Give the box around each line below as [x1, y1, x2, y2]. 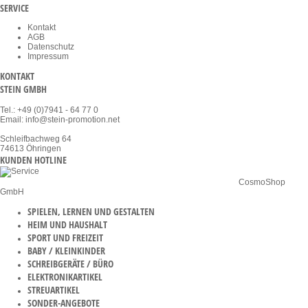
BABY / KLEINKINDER [27, 243, 105, 257]
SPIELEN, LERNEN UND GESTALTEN [27, 204, 155, 218]
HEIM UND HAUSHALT [27, 217, 107, 231]
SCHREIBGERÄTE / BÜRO [27, 256, 113, 270]
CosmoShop [239, 177, 285, 187]
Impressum [27, 51, 69, 61]
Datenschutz [27, 41, 74, 52]
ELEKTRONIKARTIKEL [27, 269, 102, 283]
